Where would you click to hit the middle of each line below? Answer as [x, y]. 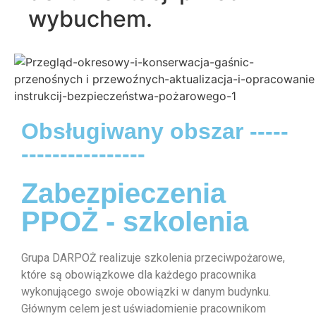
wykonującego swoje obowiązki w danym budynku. [146, 292]
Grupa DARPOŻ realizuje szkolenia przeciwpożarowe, [153, 258]
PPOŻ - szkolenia [135, 222]
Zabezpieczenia [123, 194]
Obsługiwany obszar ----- [155, 132]
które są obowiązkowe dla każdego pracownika [139, 275]
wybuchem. [90, 19]
